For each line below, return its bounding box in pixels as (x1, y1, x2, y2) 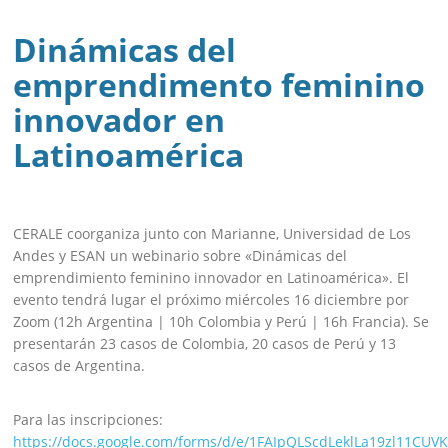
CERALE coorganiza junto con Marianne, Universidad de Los (13, 224, 412, 244)
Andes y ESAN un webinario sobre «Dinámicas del (13, 246, 348, 266)
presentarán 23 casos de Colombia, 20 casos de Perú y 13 (13, 334, 397, 354)
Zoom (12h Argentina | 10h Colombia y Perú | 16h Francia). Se (13, 312, 430, 332)
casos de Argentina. (13, 356, 146, 376)
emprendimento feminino (13, 63, 426, 107)
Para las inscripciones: (13, 410, 164, 430)
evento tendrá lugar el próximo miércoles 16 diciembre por (13, 290, 410, 310)
